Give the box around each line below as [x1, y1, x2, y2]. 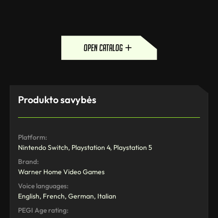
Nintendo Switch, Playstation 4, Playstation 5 [18, 143, 152, 152]
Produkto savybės [18, 93, 96, 106]
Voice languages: [18, 182, 69, 191]
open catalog [84, 42, 123, 54]
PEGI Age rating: [18, 206, 69, 215]
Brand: [18, 157, 39, 166]
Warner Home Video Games [18, 167, 105, 177]
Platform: [18, 133, 47, 142]
